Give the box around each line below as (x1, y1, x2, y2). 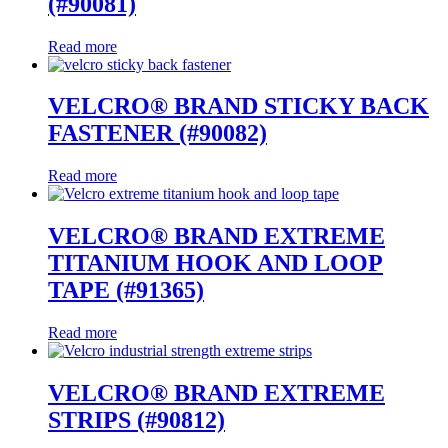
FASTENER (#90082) (48, 120, 267, 147)
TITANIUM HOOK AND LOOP (48, 250, 383, 277)
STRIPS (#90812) (48, 407, 225, 434)
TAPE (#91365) (48, 277, 204, 304)
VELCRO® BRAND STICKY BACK (48, 93, 429, 120)
